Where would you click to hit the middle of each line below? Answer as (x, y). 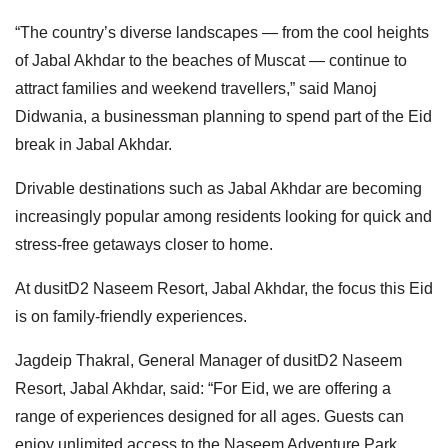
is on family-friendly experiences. (133, 316)
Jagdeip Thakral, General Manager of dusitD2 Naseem (208, 360)
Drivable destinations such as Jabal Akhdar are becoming (218, 188)
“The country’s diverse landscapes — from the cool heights (222, 32)
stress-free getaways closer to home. (144, 244)
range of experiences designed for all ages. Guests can (209, 416)
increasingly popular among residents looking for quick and (223, 216)
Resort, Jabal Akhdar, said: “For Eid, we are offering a (203, 388)
